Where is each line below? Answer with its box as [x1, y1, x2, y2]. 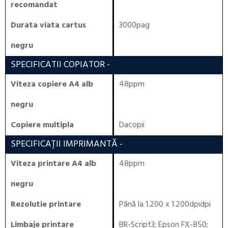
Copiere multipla [11, 119, 74, 132]
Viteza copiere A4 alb [11, 78, 93, 91]
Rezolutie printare [11, 198, 81, 211]
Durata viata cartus [11, 19, 86, 32]
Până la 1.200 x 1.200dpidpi [119, 198, 211, 211]
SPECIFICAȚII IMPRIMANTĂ [11, 137, 118, 152]
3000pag [119, 19, 150, 32]
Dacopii [119, 119, 145, 132]
